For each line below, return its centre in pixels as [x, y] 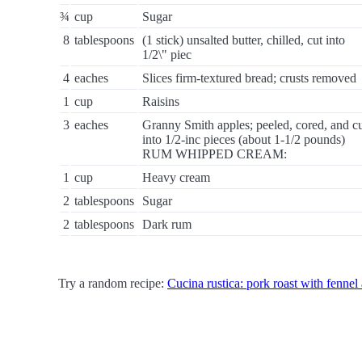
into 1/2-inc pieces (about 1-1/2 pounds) [244, 139]
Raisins [161, 101]
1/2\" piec [167, 55]
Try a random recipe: [113, 283]
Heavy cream [176, 177]
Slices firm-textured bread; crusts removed [249, 78]
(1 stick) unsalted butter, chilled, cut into [244, 40]
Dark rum [167, 224]
